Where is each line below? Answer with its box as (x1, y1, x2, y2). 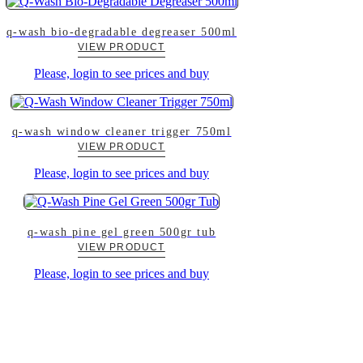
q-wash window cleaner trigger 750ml (11, 126, 232, 139)
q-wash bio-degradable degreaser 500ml (6, 25, 237, 38)
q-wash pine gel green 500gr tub (27, 225, 216, 238)
